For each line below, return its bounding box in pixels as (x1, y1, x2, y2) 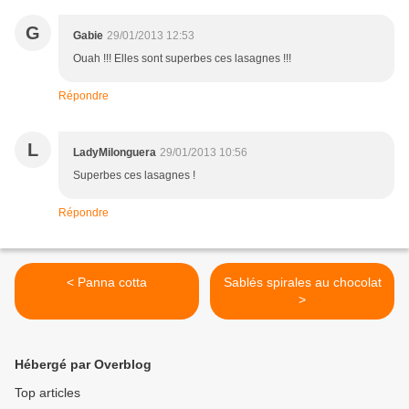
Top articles (15, 385, 80, 401)
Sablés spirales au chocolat (223, 275, 382, 290)
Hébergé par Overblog (15, 357, 152, 372)
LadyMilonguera (73, 146, 156, 160)
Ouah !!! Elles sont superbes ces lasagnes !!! (73, 52, 291, 66)
